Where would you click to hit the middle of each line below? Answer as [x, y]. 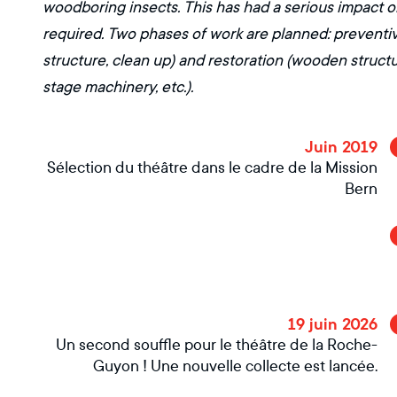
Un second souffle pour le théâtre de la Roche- [217, 345]
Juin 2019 [341, 147]
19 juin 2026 [332, 324]
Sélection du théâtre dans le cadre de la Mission [212, 168]
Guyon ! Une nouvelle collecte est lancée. [235, 366]
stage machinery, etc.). [118, 87]
